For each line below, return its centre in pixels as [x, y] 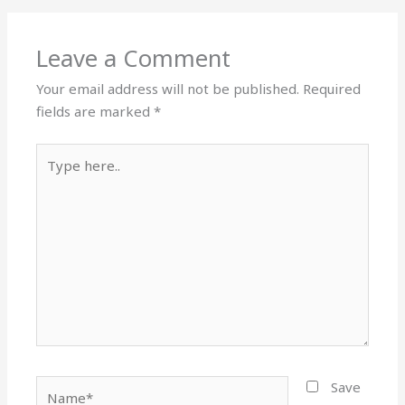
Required [332, 89]
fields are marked [95, 112]
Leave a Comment [134, 59]
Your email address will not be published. [168, 89]
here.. [54, 176]
